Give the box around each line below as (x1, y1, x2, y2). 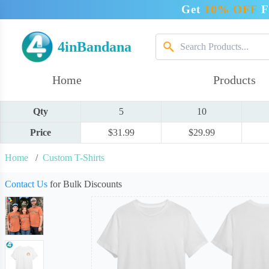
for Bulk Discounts (47, 179, 122, 189)
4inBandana (58, 39, 131, 55)
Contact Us (5, 179, 47, 189)
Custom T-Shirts (43, 153, 104, 163)
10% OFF (204, 3, 258, 16)
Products (213, 73, 256, 86)
